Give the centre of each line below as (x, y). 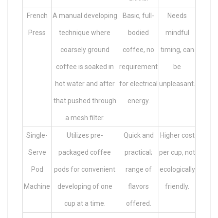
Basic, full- (138, 15)
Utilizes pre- (85, 135)
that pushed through (85, 100)
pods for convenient (85, 169)
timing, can (177, 49)
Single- (37, 135)
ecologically (177, 169)
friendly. (177, 186)
